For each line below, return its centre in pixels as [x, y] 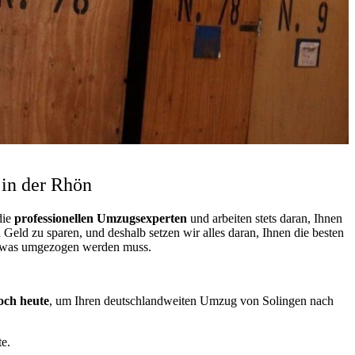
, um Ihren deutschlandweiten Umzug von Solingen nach [191, 300]
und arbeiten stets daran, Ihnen [264, 218]
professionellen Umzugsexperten [100, 218]
